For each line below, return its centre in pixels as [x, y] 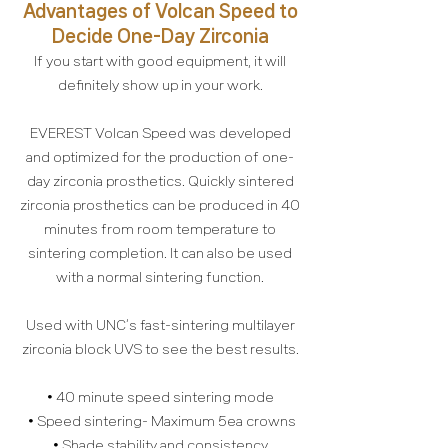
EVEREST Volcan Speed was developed [160, 133]
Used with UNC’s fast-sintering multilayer [160, 325]
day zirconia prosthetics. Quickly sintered [160, 181]
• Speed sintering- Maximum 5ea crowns [160, 421]
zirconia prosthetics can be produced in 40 [160, 205]
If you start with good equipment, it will [160, 61]
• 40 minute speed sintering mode [160, 397]
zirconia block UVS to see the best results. [160, 349]
